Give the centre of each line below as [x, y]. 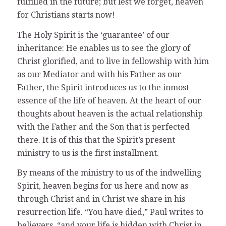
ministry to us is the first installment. [88, 153]
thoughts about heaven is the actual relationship [110, 114]
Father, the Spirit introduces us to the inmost [103, 87]
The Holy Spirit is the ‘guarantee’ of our [93, 35]
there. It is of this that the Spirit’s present [96, 140]
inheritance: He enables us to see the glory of [103, 48]
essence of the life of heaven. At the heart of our [109, 100]
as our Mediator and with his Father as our [99, 74]
